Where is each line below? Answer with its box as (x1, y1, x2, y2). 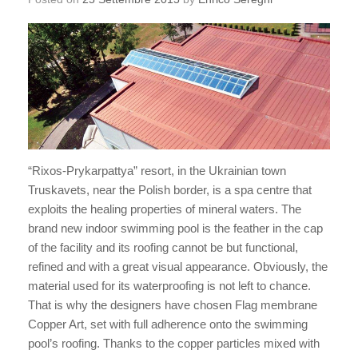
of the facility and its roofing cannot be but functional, (28, 241, 298, 255)
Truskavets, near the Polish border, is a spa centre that (28, 183, 312, 197)
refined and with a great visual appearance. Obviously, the (28, 260, 328, 274)
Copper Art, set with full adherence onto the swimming (28, 317, 308, 332)
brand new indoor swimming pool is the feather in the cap (28, 221, 323, 236)
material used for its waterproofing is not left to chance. (28, 279, 311, 293)
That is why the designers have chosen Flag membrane (28, 298, 317, 312)
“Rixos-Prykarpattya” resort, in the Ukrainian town (28, 164, 286, 178)
